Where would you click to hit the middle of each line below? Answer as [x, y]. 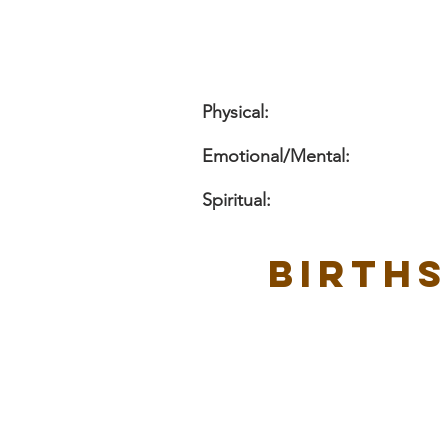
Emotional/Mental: [276, 156]
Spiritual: [236, 200]
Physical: [235, 112]
